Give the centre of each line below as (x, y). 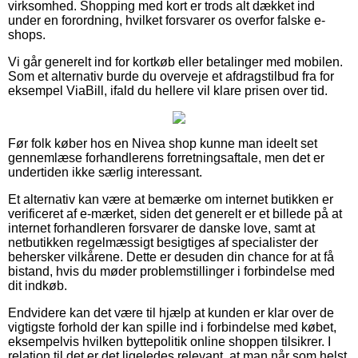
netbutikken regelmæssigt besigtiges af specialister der (163, 242)
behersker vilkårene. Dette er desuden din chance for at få (171, 257)
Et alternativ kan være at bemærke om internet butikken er (171, 199)
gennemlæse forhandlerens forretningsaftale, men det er (166, 157)
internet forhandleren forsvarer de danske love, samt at (161, 228)
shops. (27, 34)
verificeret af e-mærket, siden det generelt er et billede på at (175, 213)
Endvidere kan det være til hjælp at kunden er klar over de (171, 312)
